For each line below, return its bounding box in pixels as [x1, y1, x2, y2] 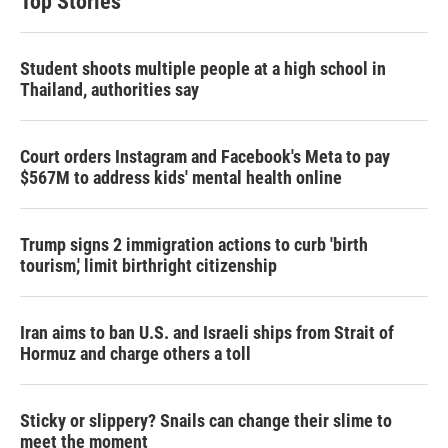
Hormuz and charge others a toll [20, 343, 251, 364]
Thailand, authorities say [20, 79, 199, 100]
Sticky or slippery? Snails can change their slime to [20, 410, 392, 431]
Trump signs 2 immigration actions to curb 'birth [20, 234, 368, 255]
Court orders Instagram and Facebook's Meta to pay [20, 146, 390, 167]
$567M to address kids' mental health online [20, 167, 342, 188]
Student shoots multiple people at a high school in [20, 58, 386, 79]
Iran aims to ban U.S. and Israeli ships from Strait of [20, 322, 394, 343]
